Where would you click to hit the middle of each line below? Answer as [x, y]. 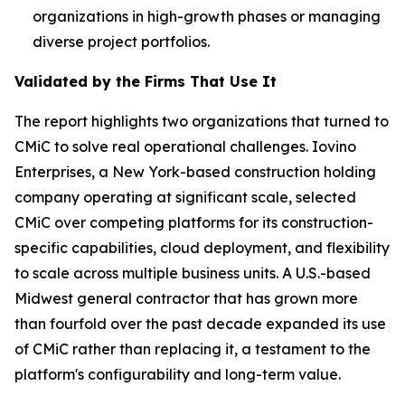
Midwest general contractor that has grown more [186, 299]
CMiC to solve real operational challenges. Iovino [185, 147]
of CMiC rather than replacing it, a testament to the [193, 349]
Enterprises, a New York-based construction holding [195, 172]
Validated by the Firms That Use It [146, 82]
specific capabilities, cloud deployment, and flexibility [202, 248]
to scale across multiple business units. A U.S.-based [193, 273]
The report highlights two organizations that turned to [202, 122]
